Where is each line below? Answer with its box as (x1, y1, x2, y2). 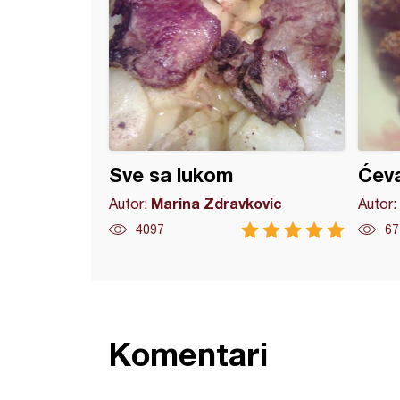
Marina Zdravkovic (151, 195, 282, 212)
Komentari (109, 335, 268, 373)
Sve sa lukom (109, 163, 233, 187)
